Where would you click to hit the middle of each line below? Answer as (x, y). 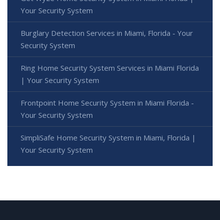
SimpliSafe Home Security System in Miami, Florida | (108, 138)
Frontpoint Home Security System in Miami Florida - (107, 103)
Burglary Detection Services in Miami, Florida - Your (107, 33)
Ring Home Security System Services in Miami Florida (110, 68)
